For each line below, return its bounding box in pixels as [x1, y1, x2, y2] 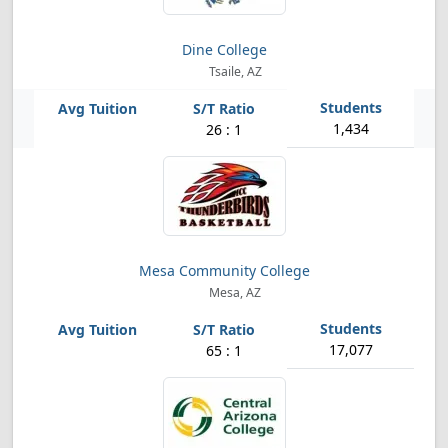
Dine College [181, 40, 267, 59]
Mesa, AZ [206, 284, 262, 301]
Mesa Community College [138, 261, 310, 280]
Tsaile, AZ [205, 63, 262, 80]
